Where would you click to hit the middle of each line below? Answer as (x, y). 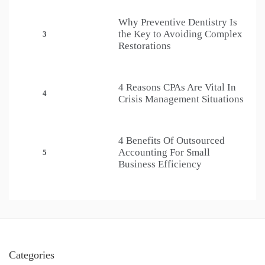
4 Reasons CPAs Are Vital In (177, 88)
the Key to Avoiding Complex (180, 34)
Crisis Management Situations (181, 99)
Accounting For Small (164, 153)
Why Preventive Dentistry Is (178, 22)
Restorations (145, 46)
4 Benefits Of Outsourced (172, 141)
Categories (32, 255)
